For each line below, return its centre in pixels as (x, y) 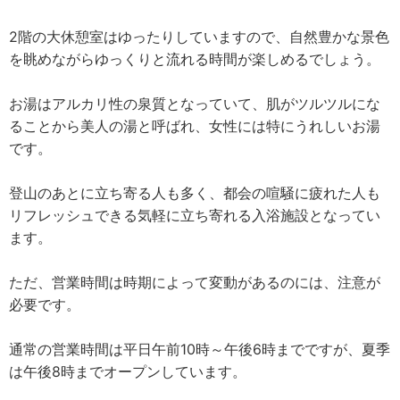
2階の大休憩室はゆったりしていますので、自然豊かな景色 (199, 37)
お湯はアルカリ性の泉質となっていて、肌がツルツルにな (195, 104)
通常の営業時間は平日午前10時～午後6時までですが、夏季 (200, 349)
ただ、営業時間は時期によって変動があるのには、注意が (195, 282)
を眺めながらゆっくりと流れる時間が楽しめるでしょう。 (195, 59)
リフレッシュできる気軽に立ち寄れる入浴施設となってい (195, 215)
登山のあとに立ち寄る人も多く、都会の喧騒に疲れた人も (195, 193)
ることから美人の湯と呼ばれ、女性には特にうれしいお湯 (195, 126)
